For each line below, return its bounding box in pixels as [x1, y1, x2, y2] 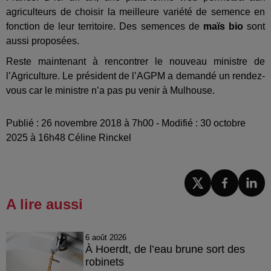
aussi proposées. [6, 36, 79, 47]
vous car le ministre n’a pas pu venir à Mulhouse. [6, 85, 215, 96]
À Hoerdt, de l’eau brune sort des [85, 243, 245, 255]
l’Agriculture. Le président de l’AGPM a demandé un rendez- [6, 71, 265, 82]
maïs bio [203, 21, 243, 32]
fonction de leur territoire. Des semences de [6, 21, 203, 32]
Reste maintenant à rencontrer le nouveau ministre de [6, 56, 265, 67]
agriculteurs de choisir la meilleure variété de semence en [6, 7, 265, 18]
